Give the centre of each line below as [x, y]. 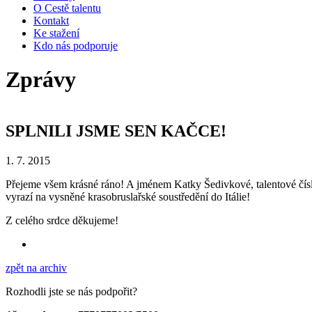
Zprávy [41, 80]
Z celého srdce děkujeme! [62, 220]
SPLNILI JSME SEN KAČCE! [116, 131]
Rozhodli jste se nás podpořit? [71, 291]
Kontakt [51, 21]
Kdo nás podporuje [76, 46]
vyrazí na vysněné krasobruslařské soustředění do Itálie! [128, 196]
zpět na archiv [36, 267]
